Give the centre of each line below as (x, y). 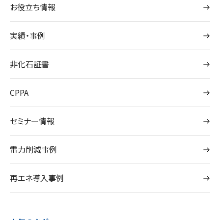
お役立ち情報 (33, 7)
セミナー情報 (32, 121)
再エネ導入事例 (37, 178)
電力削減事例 (33, 150)
